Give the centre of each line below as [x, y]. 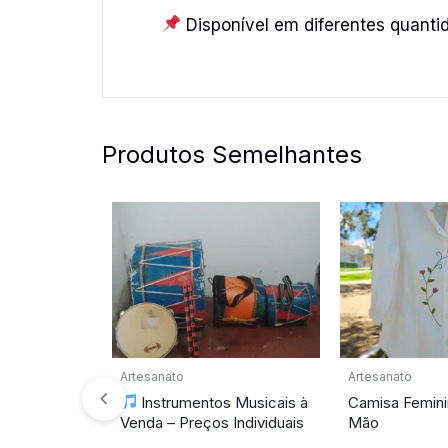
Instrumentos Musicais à [223, 402]
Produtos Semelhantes [232, 154]
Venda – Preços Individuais [212, 422]
